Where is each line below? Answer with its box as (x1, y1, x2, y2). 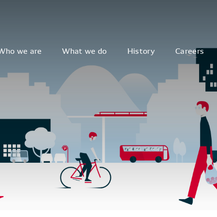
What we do (62, 45, 107, 56)
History (127, 45, 155, 56)
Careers (175, 45, 204, 56)
